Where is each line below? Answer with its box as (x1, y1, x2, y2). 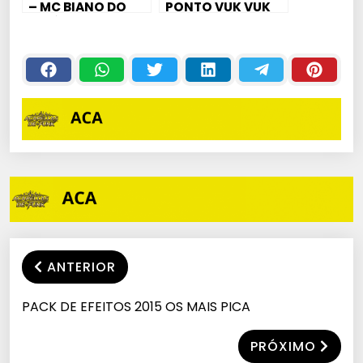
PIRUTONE (28, 32, 92, 50)
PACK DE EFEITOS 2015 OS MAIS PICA (22, 297, 250, 316)
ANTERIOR (47, 257, 116, 276)
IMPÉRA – (28, 15, 87, 33)
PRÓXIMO (250, 336, 316, 356)
